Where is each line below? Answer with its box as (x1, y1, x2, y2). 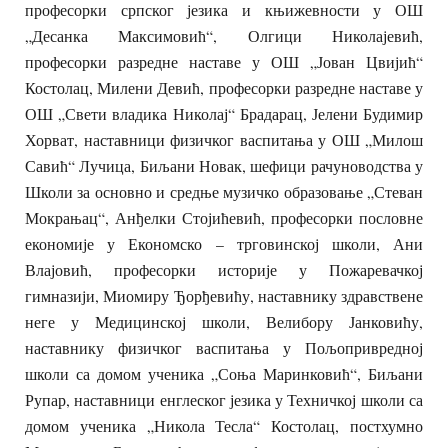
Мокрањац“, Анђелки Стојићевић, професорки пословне (25, 207, 423, 229)
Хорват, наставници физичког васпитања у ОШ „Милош (25, 129, 423, 151)
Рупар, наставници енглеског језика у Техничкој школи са (25, 389, 423, 411)
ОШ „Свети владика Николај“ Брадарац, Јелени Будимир (25, 103, 423, 125)
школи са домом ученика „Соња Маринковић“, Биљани (25, 363, 423, 385)
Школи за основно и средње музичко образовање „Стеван (25, 181, 423, 203)
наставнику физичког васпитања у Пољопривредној (25, 337, 423, 359)
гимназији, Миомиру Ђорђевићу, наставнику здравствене (25, 285, 423, 307)
